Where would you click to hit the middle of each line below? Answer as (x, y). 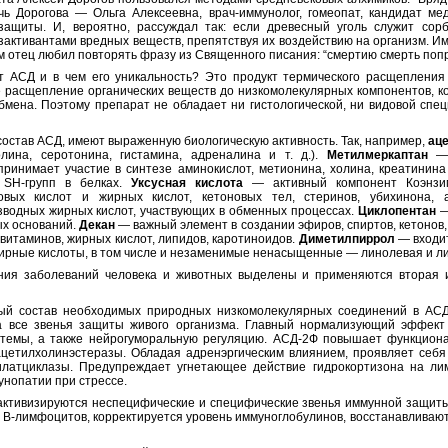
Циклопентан (396, 211)
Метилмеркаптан (377, 155)
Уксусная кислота (187, 183)
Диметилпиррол (346, 239)
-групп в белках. (76, 183)
